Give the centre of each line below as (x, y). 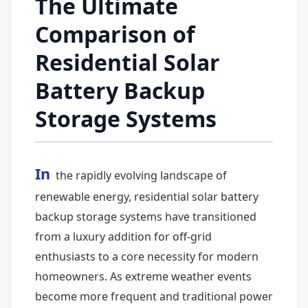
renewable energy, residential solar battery (147, 197)
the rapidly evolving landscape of (140, 175)
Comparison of (115, 34)
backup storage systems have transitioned (146, 217)
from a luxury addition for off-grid (123, 236)
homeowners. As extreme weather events (143, 276)
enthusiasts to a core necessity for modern (147, 256)
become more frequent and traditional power (154, 296)
